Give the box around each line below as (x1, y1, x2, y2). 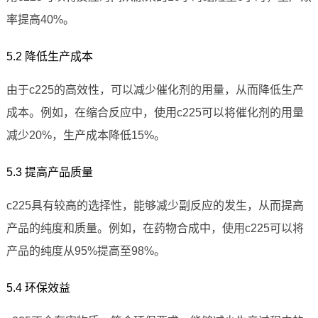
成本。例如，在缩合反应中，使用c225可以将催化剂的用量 (6, 106, 304, 119)
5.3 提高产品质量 (6, 166, 93, 179)
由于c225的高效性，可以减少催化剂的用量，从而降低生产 (6, 84, 304, 97)
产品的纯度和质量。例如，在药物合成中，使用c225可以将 (6, 222, 304, 235)
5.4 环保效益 (6, 282, 70, 295)
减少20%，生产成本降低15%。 (6, 129, 165, 142)
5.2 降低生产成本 (6, 50, 93, 63)
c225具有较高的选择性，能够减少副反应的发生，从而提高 (6, 199, 304, 212)
